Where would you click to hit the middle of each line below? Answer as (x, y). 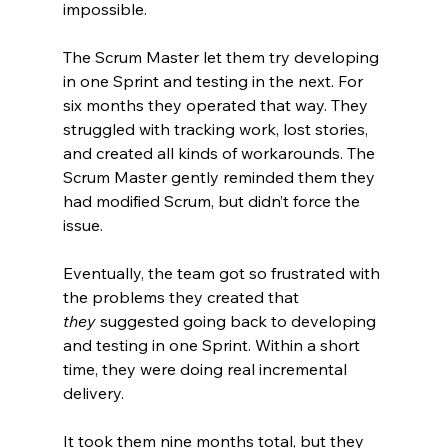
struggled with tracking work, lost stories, (217, 129)
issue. (82, 225)
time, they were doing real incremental (206, 369)
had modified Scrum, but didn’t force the (213, 201)
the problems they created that (182, 297)
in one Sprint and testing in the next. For (214, 81)
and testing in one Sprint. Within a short (213, 345)
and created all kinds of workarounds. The (220, 153)
